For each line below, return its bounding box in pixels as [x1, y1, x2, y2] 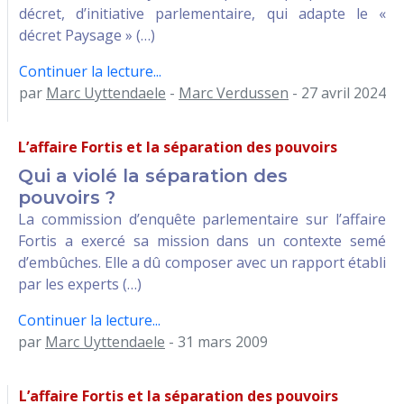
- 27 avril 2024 [289, 82, 386, 103]
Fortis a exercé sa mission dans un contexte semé [18, 230, 386, 251]
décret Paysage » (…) [19, 24, 155, 45]
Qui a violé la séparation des [18, 164, 288, 187]
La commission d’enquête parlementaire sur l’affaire [18, 208, 386, 229]
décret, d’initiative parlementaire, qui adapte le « [19, 3, 386, 23]
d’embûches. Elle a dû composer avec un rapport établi [18, 252, 386, 272]
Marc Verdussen [179, 82, 289, 103]
